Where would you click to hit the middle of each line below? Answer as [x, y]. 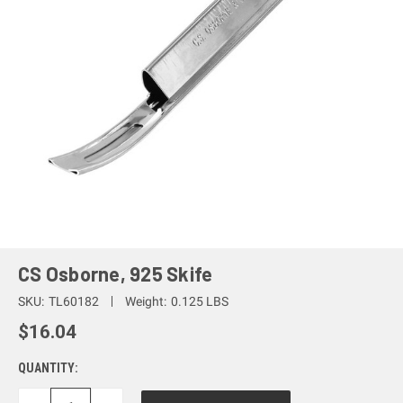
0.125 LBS [199, 301]
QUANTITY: [48, 367]
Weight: [145, 301]
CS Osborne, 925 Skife [116, 273]
